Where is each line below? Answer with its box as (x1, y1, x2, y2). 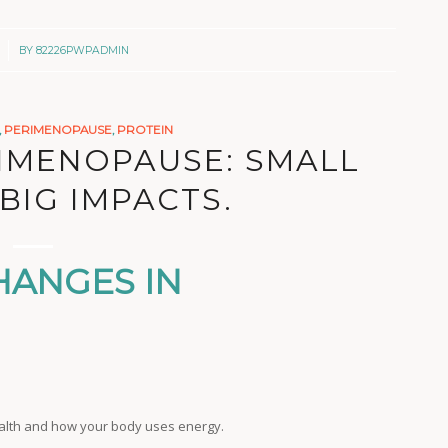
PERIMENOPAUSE (4, 122, 113, 137)
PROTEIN (117, 122, 174, 137)
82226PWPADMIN (35, 43, 129, 57)
